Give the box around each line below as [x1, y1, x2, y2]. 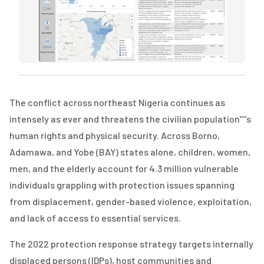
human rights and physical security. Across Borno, [9, 130, 220, 141]
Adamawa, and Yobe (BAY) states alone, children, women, [9, 146, 250, 158]
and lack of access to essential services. [9, 212, 181, 224]
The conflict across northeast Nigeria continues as [9, 97, 225, 108]
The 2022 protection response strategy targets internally [9, 238, 253, 250]
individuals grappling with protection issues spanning [9, 179, 235, 191]
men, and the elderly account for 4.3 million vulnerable [9, 163, 239, 174]
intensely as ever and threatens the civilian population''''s [9, 113, 251, 125]
